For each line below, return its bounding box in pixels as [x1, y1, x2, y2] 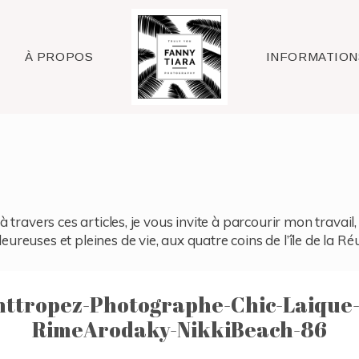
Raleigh [156, 48, 203, 66]
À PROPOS [24, 49, 94, 63]
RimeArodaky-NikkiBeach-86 [32, 315, 327, 345]
